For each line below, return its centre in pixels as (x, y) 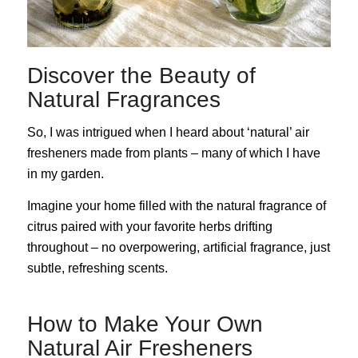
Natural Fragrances (123, 99)
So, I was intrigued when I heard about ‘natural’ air (168, 133)
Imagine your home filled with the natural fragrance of (176, 205)
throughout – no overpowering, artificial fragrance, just (178, 247)
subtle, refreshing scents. (100, 268)
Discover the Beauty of (141, 75)
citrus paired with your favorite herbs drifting (149, 226)
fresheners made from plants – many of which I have (173, 153)
